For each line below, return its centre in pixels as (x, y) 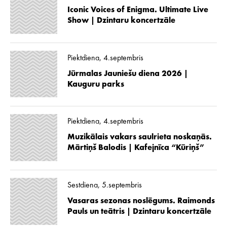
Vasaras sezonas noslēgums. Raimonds (141, 201)
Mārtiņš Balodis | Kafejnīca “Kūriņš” (136, 148)
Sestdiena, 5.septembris (104, 185)
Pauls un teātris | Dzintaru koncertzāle (139, 212)
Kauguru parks (96, 84)
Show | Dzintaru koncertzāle (121, 21)
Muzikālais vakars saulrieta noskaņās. (139, 138)
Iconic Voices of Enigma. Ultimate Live (138, 10)
